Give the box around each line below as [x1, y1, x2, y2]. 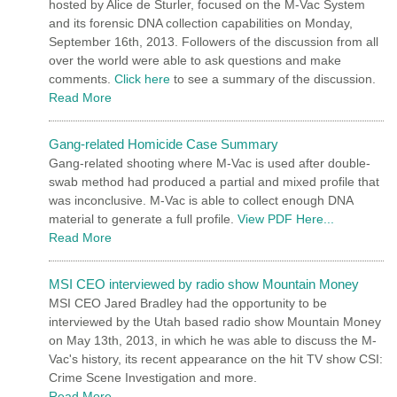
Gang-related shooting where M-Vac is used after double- [49, 155, 370, 170]
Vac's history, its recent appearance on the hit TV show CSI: [49, 351, 383, 366]
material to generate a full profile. [49, 211, 237, 226]
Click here [114, 71, 170, 86]
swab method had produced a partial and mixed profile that [49, 174, 379, 189]
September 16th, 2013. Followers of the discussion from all [49, 34, 378, 49]
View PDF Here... [237, 211, 334, 226]
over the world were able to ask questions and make [49, 52, 341, 67]
